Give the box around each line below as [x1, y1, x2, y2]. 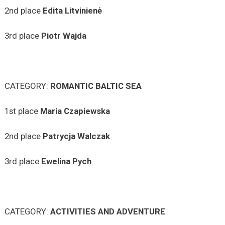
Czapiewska [63, 105, 110, 116]
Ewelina [41, 156, 70, 166]
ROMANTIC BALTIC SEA [50, 80, 142, 91]
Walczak [77, 131, 110, 141]
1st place [4, 105, 40, 116]
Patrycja [42, 131, 75, 141]
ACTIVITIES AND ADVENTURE [50, 206, 165, 216]
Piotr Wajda [41, 30, 86, 41]
